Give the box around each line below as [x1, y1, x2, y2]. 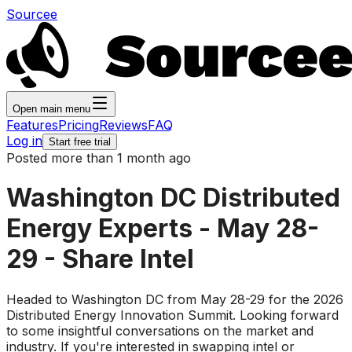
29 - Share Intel [6, 244, 194, 275]
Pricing [58, 117, 99, 133]
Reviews [99, 117, 148, 133]
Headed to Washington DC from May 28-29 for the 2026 [6, 291, 343, 307]
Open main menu [13, 103, 90, 115]
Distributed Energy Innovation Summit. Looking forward [6, 306, 339, 323]
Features [6, 117, 58, 133]
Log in [6, 133, 42, 148]
